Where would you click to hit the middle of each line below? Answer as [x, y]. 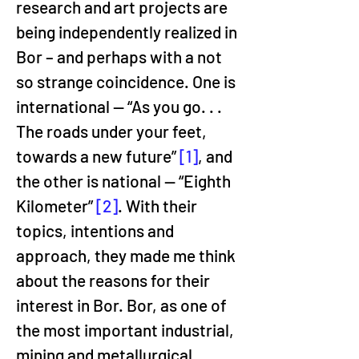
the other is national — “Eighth [125, 181]
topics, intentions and [97, 230]
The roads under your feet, [113, 131]
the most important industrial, [127, 330]
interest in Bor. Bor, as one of [123, 305]
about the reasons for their [115, 280]
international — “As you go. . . [121, 106]
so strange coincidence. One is [127, 81]
